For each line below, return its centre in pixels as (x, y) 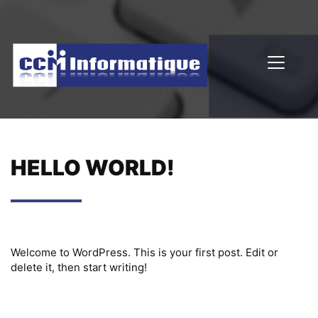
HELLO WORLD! (93, 167)
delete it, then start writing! (79, 267)
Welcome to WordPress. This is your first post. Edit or (144, 252)
